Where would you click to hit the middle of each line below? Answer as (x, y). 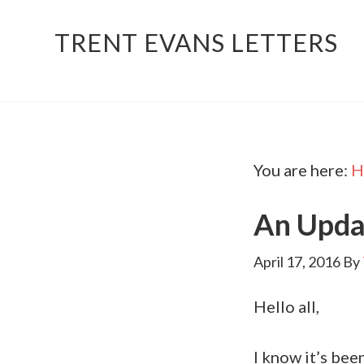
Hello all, (286, 307)
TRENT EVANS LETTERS (197, 42)
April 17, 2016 (297, 262)
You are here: (302, 170)
